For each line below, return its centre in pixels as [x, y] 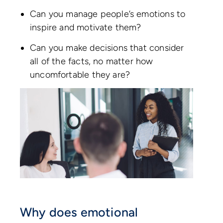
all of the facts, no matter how [92, 61]
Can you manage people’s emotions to [108, 14]
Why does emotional [79, 212]
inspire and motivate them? [88, 28]
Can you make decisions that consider [107, 48]
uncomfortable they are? [81, 74]
